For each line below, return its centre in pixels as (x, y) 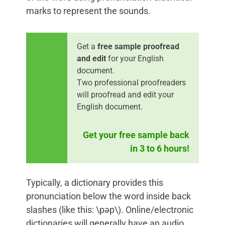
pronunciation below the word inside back (108, 196)
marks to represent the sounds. (88, 11)
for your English (135, 59)
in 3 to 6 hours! (160, 149)
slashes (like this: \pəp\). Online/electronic (110, 210)
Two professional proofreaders (131, 83)
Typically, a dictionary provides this (95, 183)
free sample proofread (138, 47)
